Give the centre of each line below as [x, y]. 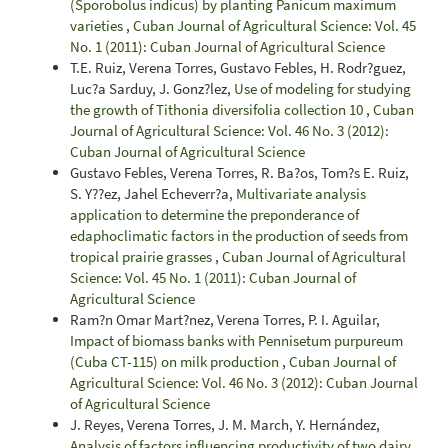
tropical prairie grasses [142, 256]
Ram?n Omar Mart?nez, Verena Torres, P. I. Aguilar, [225, 319]
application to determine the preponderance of [214, 214]
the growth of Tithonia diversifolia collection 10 [218, 109]
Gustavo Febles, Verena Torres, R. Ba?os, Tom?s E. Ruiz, [239, 172]
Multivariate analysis [301, 193]
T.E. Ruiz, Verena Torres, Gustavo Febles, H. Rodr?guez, [238, 67]
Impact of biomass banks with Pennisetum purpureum [236, 340]
